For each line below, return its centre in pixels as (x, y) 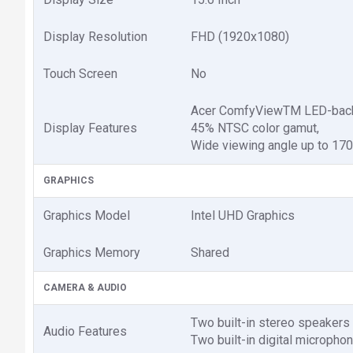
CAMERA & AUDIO (85, 288)
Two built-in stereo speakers (270, 323)
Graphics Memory (92, 253)
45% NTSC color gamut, (255, 128)
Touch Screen (80, 74)
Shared (210, 253)
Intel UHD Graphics (243, 216)
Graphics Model (87, 216)
